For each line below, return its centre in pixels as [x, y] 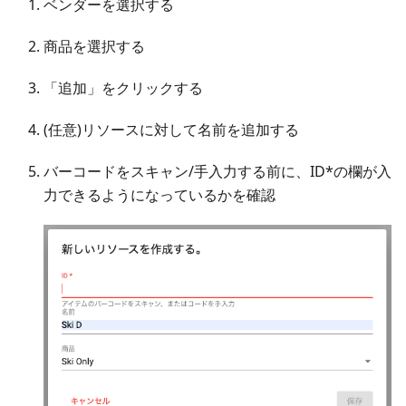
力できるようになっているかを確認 [159, 195]
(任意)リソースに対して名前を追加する [171, 130]
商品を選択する [94, 47]
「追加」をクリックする [123, 88]
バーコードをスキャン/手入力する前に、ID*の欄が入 [217, 172]
